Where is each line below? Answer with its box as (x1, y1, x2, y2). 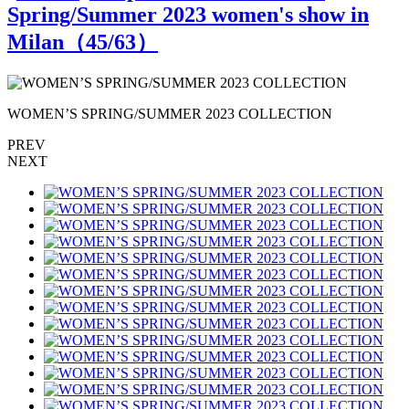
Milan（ (7, 29, 86, 54)
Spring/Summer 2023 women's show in (7, 2, 369, 26)
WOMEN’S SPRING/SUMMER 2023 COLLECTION (7, 105, 332, 121)
